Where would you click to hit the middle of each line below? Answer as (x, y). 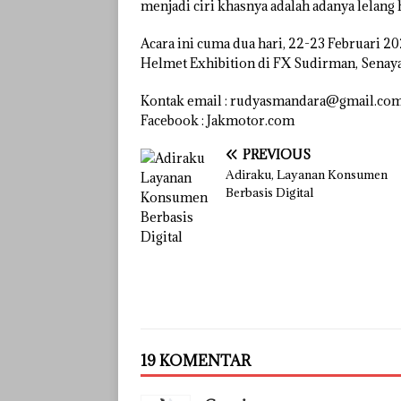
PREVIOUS (277, 155)
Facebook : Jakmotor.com (218, 121)
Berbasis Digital (269, 193)
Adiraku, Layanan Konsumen (307, 175)
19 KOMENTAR (196, 361)
